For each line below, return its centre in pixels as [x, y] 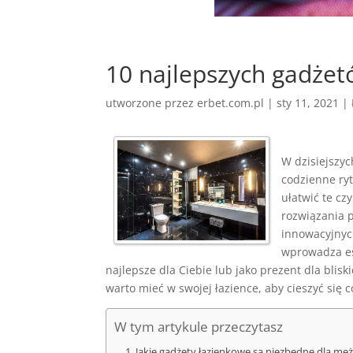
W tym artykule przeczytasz [199, 327]
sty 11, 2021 [308, 103]
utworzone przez [152, 103]
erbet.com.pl [231, 103]
